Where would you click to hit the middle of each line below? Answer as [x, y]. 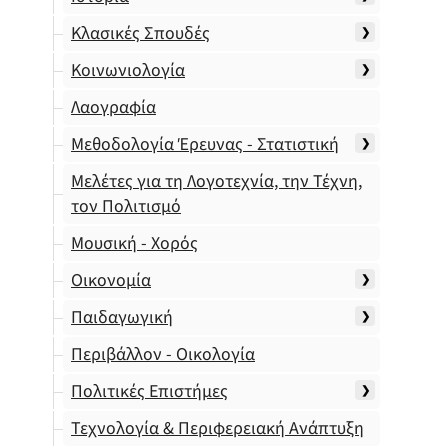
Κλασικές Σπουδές [140, 33]
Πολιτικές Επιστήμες [149, 391]
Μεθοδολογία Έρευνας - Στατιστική [205, 144]
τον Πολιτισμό [126, 206]
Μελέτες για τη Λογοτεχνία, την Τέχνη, [216, 181]
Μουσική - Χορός [134, 243]
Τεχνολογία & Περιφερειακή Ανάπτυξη [217, 428]
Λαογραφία [113, 107]
